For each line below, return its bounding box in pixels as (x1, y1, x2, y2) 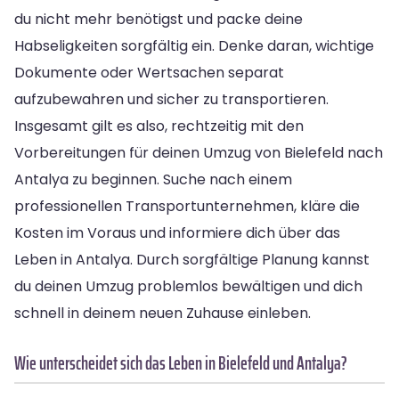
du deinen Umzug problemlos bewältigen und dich (14, 276, 362, 297)
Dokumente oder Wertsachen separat (14, 62, 284, 84)
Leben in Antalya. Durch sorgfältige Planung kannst (14, 249, 370, 271)
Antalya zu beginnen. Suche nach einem (14, 169, 292, 191)
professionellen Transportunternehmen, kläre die (14, 196, 360, 217)
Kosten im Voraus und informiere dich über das (14, 223, 340, 244)
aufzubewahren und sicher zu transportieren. (14, 89, 329, 110)
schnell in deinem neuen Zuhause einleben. (14, 303, 311, 324)
